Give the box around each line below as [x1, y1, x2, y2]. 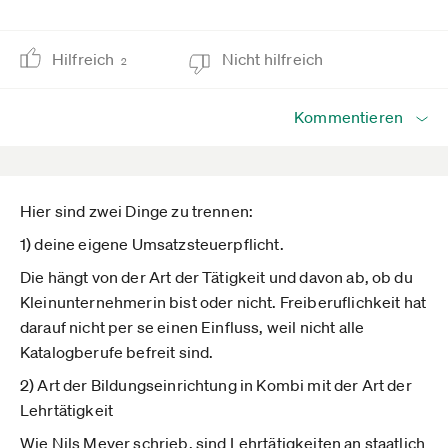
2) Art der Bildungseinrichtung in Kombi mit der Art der [20, 375, 412, 395]
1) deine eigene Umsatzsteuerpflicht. [20, 234, 284, 254]
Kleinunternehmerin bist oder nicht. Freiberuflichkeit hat [20, 292, 427, 312]
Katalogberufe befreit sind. [20, 342, 214, 362]
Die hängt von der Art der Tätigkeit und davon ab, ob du [20, 267, 413, 287]
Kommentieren [294, 107, 403, 127]
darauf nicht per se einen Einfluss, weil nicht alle [20, 317, 365, 337]
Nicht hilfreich [221, 49, 327, 69]
